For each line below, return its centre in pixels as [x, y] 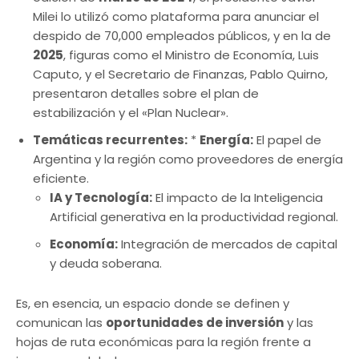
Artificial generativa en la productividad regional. [194, 216]
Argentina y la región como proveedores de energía [188, 159]
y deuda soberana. [106, 263]
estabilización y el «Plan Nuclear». [131, 112]
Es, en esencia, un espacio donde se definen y [153, 303]
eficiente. [61, 178]
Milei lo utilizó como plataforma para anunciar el [176, 16]
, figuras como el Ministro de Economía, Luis [191, 54]
